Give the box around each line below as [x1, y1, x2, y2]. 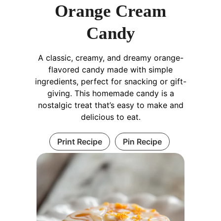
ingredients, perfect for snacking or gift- [35, 76, 186, 87]
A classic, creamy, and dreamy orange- [37, 53, 184, 63]
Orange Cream [55, 1, 166, 21]
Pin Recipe [122, 137, 162, 147]
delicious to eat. [80, 112, 141, 122]
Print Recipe [57, 137, 102, 147]
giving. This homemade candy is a [47, 88, 174, 99]
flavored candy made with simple [48, 65, 173, 75]
